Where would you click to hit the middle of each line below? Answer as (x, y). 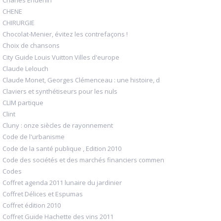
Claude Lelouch (25, 68)
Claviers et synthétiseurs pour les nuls (60, 91)
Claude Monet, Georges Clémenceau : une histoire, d (81, 80)
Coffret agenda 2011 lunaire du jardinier (62, 182)
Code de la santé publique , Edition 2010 (62, 148)
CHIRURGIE (18, 23)
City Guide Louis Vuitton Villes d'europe (61, 57)
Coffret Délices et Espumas (43, 194)
